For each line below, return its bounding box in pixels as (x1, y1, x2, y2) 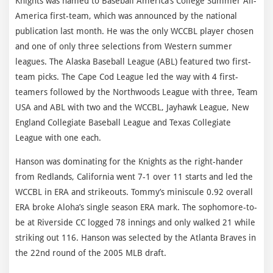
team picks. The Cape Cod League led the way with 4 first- (15, 71, 238, 82)
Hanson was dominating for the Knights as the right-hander (15, 156, 243, 166)
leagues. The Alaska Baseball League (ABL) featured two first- (15, 56, 251, 66)
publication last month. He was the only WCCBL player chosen (15, 26, 253, 36)
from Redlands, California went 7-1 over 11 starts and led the (15, 171, 253, 182)
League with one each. (15, 132, 101, 143)
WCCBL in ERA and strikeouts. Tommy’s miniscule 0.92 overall (15, 186, 253, 197)
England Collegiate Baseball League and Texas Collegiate (15, 117, 231, 127)
